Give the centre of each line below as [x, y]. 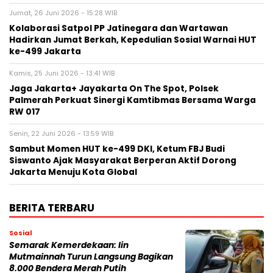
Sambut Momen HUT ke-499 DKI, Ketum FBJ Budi [117, 149]
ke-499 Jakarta [45, 51]
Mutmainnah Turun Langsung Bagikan [91, 257]
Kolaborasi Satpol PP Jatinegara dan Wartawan [119, 28]
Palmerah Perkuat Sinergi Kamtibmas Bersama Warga [133, 100]
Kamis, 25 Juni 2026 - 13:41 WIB [62, 73]
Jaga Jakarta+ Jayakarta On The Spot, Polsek [114, 88]
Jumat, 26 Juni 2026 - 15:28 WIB [63, 12]
